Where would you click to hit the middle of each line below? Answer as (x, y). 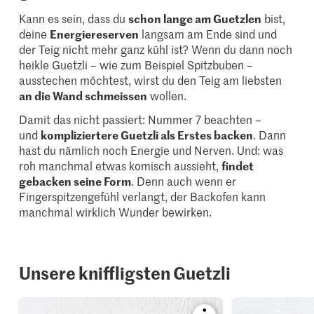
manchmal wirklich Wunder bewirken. (116, 211)
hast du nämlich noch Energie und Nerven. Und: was (151, 150)
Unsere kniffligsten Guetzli (125, 272)
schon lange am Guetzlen (195, 18)
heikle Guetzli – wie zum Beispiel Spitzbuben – (136, 64)
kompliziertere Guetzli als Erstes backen (147, 134)
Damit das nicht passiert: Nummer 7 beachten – (141, 119)
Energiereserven (95, 33)
